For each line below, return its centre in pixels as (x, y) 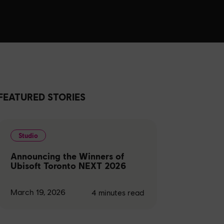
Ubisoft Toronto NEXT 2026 (68, 165)
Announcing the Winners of (67, 156)
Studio (28, 135)
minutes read (121, 192)
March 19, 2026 (38, 192)
